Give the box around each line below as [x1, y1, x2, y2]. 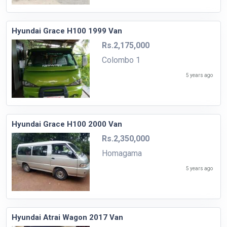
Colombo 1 [101, 55, 140, 65]
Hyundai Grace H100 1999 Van [12, 26, 122, 35]
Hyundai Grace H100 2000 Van [12, 119, 122, 129]
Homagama [101, 148, 142, 158]
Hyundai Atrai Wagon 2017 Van [12, 213, 123, 222]
